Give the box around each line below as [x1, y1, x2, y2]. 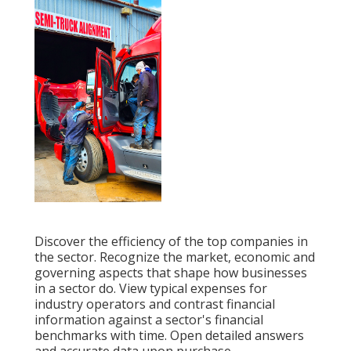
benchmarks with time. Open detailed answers [34, 326, 304, 344]
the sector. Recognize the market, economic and [34, 248, 315, 266]
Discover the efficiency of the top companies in [34, 232, 308, 250]
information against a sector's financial [34, 310, 263, 328]
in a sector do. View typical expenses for [34, 279, 267, 297]
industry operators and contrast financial [34, 295, 275, 313]
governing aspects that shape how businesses [34, 263, 307, 281]
